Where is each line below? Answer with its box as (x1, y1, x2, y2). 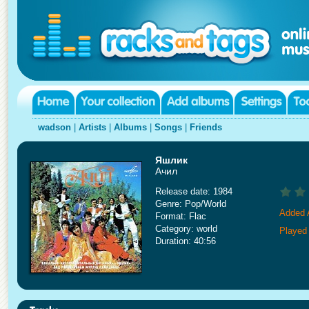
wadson (38, 122, 71, 132)
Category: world (155, 223, 217, 234)
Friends (190, 122, 222, 132)
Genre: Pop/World (155, 199, 226, 209)
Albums (114, 122, 147, 132)
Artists (79, 122, 106, 132)
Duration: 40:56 (155, 236, 216, 246)
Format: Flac (155, 211, 206, 221)
